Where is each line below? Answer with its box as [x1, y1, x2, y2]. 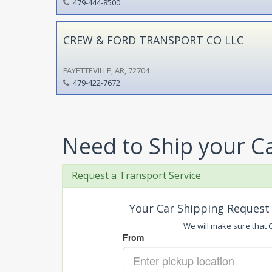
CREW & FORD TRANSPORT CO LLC [63, 32, 243, 47]
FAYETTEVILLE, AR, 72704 [63, 64, 149, 76]
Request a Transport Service [72, 169, 201, 182]
